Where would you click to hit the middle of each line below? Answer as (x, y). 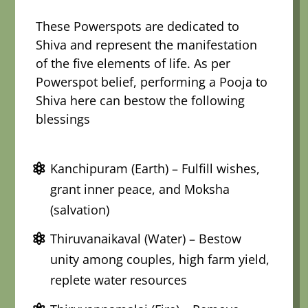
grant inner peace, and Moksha (140, 189)
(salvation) (80, 209)
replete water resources (119, 280)
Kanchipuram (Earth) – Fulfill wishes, (155, 168)
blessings (63, 119)
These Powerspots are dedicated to (138, 26)
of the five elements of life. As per (133, 63)
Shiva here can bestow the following (141, 100)
